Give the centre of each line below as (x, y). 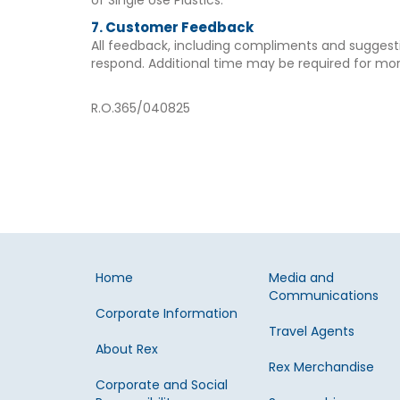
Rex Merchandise (322, 367)
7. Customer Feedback (172, 27)
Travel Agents (312, 331)
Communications (324, 296)
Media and (302, 278)
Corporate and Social (162, 385)
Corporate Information (167, 313)
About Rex (127, 349)
